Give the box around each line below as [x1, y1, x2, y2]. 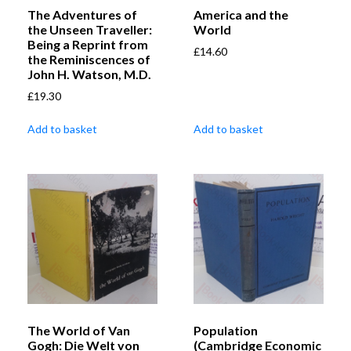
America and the [194, 7, 288, 23]
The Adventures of [27, 7, 137, 23]
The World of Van [27, 323, 130, 338]
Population [194, 323, 258, 338]
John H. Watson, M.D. [27, 67, 151, 82]
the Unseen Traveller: [27, 22, 152, 38]
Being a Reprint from [27, 37, 148, 52]
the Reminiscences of [27, 52, 150, 67]
